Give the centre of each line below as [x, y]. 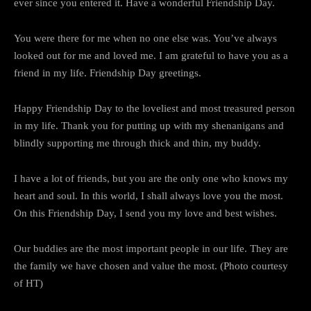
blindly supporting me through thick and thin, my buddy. [137, 143]
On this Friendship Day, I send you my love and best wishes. [145, 213]
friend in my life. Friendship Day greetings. [108, 73]
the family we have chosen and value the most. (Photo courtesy [151, 266]
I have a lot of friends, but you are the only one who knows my [151, 178]
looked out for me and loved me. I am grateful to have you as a [151, 55]
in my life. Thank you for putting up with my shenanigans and [149, 125]
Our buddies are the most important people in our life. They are [151, 248]
